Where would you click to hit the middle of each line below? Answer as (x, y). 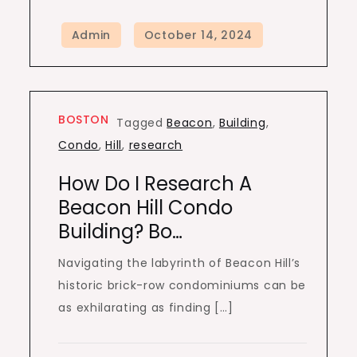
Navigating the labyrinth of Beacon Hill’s (180, 263)
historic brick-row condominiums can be (182, 285)
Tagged (142, 123)
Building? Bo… (121, 231)
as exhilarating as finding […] (146, 308)
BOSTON (84, 120)
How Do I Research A (155, 184)
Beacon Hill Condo (146, 208)
